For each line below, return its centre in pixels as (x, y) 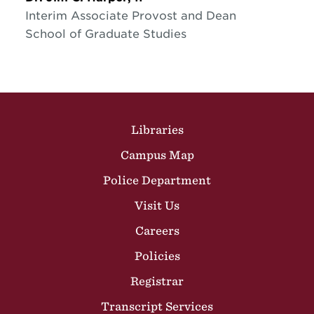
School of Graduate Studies (105, 34)
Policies (157, 255)
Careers (157, 230)
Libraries (157, 129)
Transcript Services (157, 306)
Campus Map (157, 155)
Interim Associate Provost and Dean (130, 15)
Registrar (157, 281)
